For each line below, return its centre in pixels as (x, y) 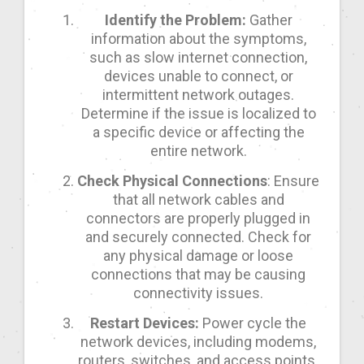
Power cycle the (253, 323)
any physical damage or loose (198, 256)
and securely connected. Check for (198, 237)
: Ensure (293, 181)
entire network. (198, 151)
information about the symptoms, (198, 39)
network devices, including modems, (198, 342)
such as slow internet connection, (198, 58)
